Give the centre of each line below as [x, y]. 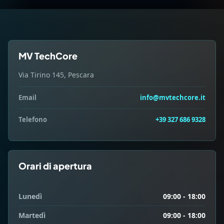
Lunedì [30, 196]
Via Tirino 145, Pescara [56, 75]
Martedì [32, 215]
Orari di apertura [55, 166]
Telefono [33, 119]
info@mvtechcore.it [173, 97]
